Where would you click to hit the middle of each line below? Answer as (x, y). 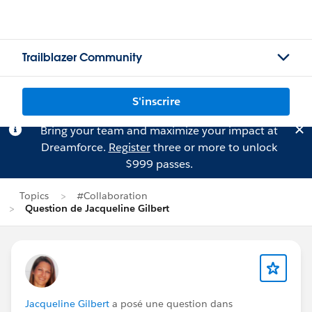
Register (129, 147)
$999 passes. (159, 164)
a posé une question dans (171, 304)
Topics (34, 196)
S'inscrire (156, 101)
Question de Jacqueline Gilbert (97, 208)
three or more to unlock (213, 147)
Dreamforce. (75, 147)
